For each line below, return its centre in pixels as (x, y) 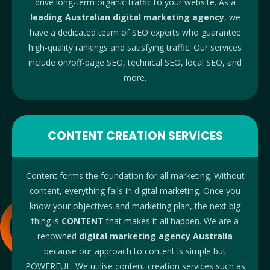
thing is (46, 221)
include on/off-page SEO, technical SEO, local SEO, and (135, 63)
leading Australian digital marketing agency (127, 17)
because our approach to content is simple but (135, 251)
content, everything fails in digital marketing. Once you (135, 191)
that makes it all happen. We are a (171, 221)
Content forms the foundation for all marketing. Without (135, 176)
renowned (58, 236)
